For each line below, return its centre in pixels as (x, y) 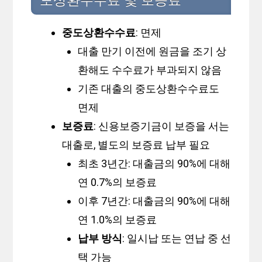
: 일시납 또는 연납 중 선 (177, 239)
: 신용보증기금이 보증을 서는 (162, 126)
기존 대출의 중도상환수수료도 (149, 89)
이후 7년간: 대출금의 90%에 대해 (154, 201)
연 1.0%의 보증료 (118, 220)
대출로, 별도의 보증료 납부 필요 (136, 145)
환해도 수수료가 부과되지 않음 (150, 70)
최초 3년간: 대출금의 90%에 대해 (154, 164)
